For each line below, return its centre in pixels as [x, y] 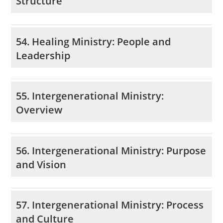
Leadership [43, 55]
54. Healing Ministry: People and [94, 41]
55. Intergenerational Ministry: [90, 96]
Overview [39, 110]
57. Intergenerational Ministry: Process [110, 205]
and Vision [41, 164]
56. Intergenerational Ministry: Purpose [111, 150]
